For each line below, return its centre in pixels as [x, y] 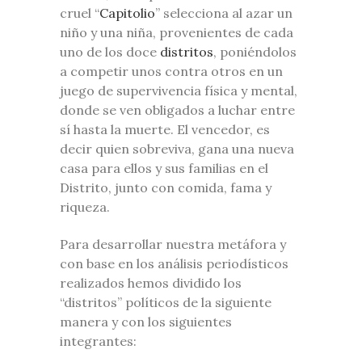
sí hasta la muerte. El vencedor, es [165, 129]
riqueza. [85, 206]
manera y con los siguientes [146, 321]
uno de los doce [110, 51]
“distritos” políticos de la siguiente [166, 302]
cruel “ [80, 13]
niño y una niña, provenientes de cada [177, 32]
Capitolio [127, 13]
